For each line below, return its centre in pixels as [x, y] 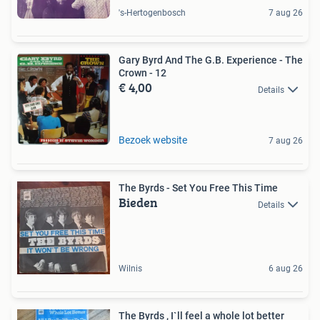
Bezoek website [153, 140]
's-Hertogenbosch [152, 13]
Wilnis [130, 269]
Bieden [138, 203]
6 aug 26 [286, 269]
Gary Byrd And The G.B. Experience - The [211, 60]
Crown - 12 [142, 73]
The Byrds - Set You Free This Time [198, 188]
